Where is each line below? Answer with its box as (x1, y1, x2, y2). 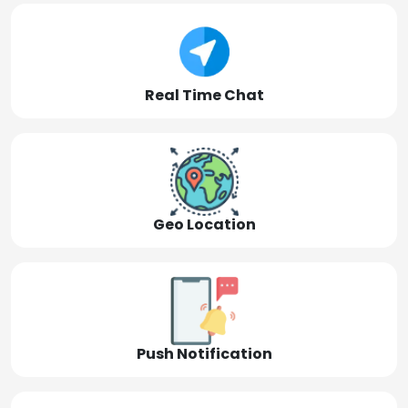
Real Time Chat (144, 84, 264, 106)
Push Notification (136, 342, 272, 364)
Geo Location (152, 213, 256, 235)
